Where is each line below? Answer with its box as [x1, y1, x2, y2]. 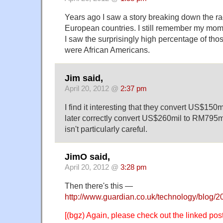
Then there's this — [65, 181, 133, 191]
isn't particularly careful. [65, 124, 147, 133]
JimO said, [65, 152, 110, 162]
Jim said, [65, 73, 103, 83]
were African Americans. [65, 45, 150, 55]
